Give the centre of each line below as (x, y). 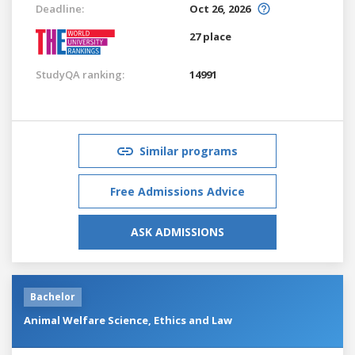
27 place (210, 36)
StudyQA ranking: (80, 74)
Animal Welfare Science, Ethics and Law (128, 320)
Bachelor (53, 296)
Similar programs (189, 151)
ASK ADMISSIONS (177, 231)
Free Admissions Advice (177, 191)
